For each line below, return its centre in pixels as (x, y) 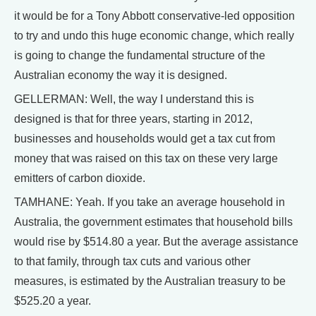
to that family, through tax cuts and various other (132, 261)
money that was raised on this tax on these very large (146, 158)
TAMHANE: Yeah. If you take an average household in (150, 202)
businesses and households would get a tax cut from (145, 139)
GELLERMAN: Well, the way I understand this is (134, 99)
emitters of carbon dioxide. (80, 178)
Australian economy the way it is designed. (121, 75)
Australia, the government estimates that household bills (153, 222)
